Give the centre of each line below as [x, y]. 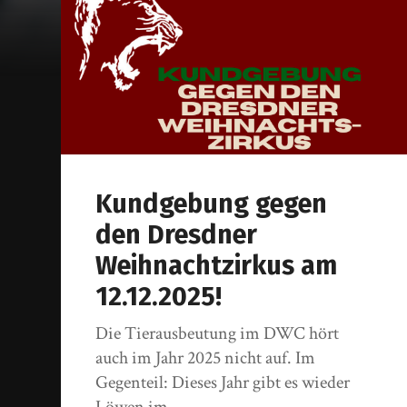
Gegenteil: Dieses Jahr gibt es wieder [223, 382]
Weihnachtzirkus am [217, 265]
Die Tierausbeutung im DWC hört [218, 333]
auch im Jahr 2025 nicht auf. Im [206, 357]
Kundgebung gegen [212, 203]
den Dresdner [177, 234]
